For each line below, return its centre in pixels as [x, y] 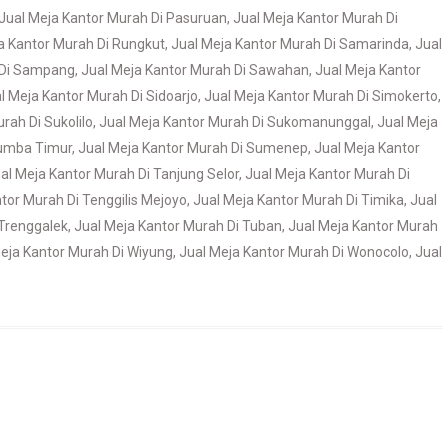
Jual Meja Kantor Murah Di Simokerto [321, 96]
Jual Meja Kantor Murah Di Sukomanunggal [235, 122]
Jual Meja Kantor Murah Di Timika [298, 200]
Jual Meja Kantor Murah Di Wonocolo [294, 252]
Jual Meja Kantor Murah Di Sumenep [193, 148]
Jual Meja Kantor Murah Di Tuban [178, 226]
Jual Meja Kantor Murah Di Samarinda [290, 44]
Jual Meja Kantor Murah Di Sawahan [195, 70]
